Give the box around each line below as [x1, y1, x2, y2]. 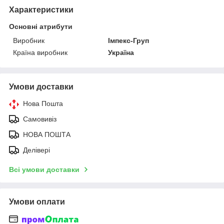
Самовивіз [23, 114, 56, 123]
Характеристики [9, 5, 73, 14]
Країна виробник [13, 48, 67, 56]
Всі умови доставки [9, 165, 79, 173]
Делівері [23, 145, 50, 154]
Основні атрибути [9, 22, 72, 30]
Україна [108, 48, 134, 56]
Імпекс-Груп [108, 36, 149, 44]
